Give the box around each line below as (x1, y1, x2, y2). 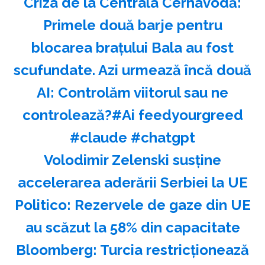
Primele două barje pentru (43, 16, 222, 34)
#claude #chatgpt (70, 128, 195, 146)
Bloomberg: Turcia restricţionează (16, 241, 249, 258)
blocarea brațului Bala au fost (31, 38, 234, 56)
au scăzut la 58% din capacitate (25, 218, 240, 236)
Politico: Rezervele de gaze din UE (14, 196, 251, 214)
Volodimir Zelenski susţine (44, 151, 221, 169)
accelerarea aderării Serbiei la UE (17, 173, 248, 191)
